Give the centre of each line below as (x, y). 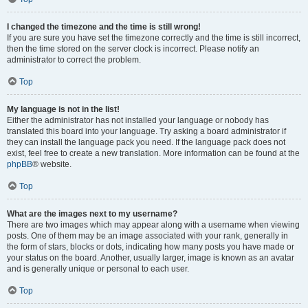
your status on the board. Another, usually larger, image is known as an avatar (151, 258)
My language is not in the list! (63, 109)
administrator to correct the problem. (74, 60)
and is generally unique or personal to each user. (98, 269)
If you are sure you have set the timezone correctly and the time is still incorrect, (154, 38)
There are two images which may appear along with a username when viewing (153, 225)
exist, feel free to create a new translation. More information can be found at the (153, 153)
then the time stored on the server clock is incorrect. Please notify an (133, 49)
